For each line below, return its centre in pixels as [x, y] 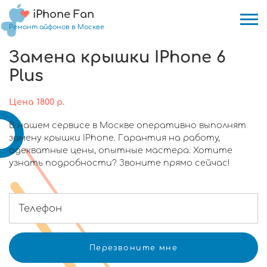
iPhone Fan [63, 14]
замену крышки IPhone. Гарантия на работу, [114, 138]
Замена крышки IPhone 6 [117, 57]
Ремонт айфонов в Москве [57, 27]
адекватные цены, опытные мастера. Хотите [121, 150]
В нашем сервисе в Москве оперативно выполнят [128, 125]
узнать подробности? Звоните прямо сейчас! [119, 163]
